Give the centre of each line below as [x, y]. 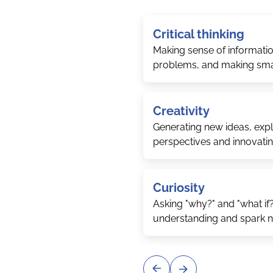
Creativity [181, 111]
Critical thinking [198, 34]
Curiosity [179, 188]
